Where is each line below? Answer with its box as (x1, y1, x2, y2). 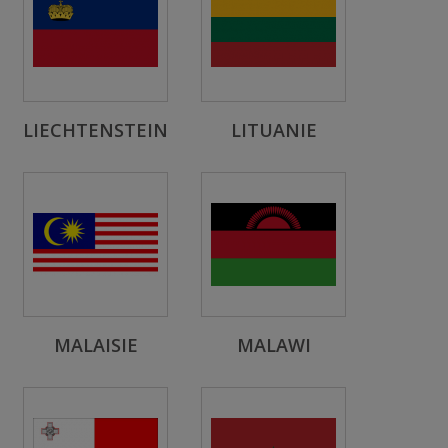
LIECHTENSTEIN (23, 118, 168, 142)
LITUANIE (230, 118, 317, 142)
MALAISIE (53, 333, 138, 357)
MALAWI (236, 333, 311, 357)
